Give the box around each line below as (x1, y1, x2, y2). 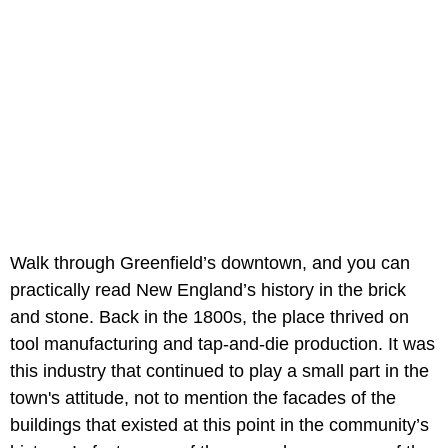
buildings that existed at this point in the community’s (10, 414, 429, 435)
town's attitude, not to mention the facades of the (10, 387, 396, 408)
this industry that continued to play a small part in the (10, 360, 429, 381)
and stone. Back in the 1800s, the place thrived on (10, 306, 409, 327)
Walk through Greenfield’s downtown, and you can (10, 252, 410, 273)
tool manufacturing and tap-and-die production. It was (10, 333, 435, 354)
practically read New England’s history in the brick (10, 279, 406, 300)
